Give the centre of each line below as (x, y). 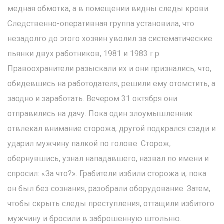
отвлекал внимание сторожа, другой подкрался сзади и (112, 129)
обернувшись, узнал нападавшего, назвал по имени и (108, 159)
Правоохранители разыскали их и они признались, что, (109, 69)
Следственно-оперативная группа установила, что (101, 24)
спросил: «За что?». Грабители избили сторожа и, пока (107, 174)
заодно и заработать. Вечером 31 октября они (92, 99)
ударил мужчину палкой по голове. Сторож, (89, 144)
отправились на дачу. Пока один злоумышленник (100, 114)
